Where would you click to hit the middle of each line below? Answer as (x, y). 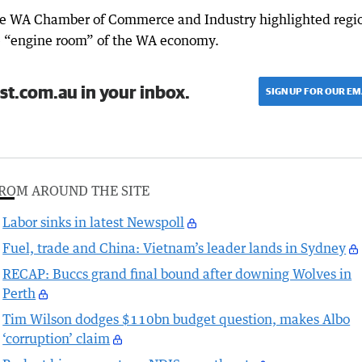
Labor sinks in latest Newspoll (94, 223)
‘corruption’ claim (57, 339)
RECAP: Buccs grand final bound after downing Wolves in (177, 274)
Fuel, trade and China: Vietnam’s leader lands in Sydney (175, 248)
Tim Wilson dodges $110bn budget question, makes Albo (177, 320)
